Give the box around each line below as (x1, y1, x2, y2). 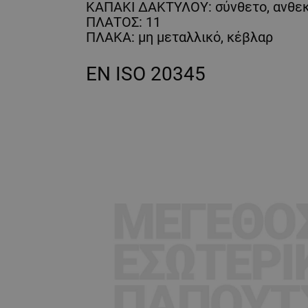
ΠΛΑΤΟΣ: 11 (86, 14, 161, 31)
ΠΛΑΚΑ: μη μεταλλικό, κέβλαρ (86, 29, 273, 46)
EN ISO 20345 (86, 63, 206, 86)
